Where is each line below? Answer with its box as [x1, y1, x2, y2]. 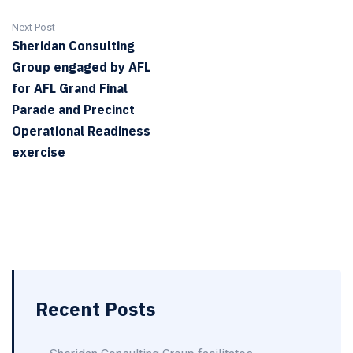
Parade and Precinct [12, 102, 135, 117]
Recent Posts [35, 296, 155, 321]
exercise [12, 144, 69, 160]
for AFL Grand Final [12, 80, 128, 96]
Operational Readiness [12, 123, 150, 139]
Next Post [12, 21, 55, 33]
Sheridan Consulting [12, 38, 135, 54]
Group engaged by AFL [12, 59, 150, 75]
